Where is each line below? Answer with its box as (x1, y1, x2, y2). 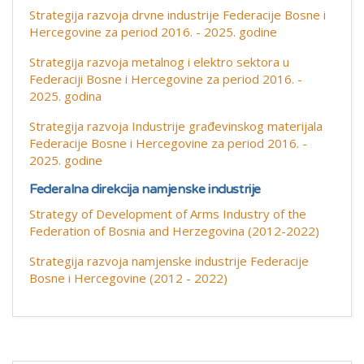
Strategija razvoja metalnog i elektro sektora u (29, 54, 289, 70)
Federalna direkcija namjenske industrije (29, 181, 261, 197)
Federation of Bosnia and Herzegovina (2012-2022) (29, 223, 319, 239)
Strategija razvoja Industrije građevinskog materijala (29, 118, 323, 134)
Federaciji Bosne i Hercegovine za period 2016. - (29, 71, 302, 87)
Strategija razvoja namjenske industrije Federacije (29, 253, 309, 269)
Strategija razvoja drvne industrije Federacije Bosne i (29, 6, 326, 23)
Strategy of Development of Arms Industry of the (29, 206, 306, 222)
